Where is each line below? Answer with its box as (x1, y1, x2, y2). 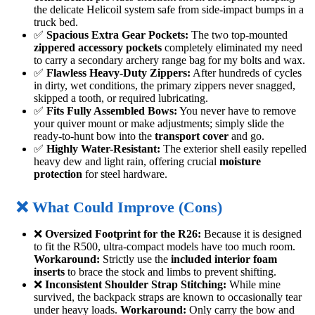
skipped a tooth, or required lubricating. (34, 92, 208, 105)
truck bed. (34, 16, 78, 29)
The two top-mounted (188, 29, 288, 41)
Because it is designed (201, 228, 302, 240)
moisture (219, 155, 261, 168)
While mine (226, 278, 281, 291)
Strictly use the (100, 253, 171, 266)
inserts (34, 266, 65, 278)
